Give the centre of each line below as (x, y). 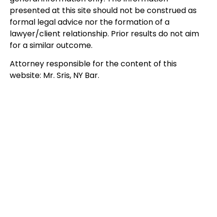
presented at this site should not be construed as (103, 11)
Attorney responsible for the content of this (93, 64)
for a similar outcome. (51, 46)
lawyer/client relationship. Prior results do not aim (104, 34)
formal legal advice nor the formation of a (90, 22)
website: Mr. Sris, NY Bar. (54, 76)
